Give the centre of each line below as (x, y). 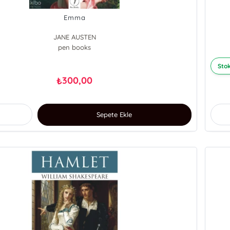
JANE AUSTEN (74, 37)
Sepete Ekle (114, 115)
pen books (75, 47)
